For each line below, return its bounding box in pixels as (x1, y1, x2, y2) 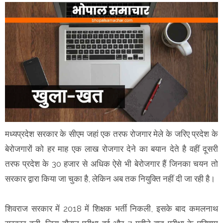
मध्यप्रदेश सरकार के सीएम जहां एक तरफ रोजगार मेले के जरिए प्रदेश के (5, 128, 218, 139)
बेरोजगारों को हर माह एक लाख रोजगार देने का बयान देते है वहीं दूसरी (5, 143, 218, 154)
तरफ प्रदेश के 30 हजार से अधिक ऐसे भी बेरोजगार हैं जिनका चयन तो (5, 158, 218, 169)
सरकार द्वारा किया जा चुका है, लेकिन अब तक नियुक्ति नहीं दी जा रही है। (5, 173, 217, 184)
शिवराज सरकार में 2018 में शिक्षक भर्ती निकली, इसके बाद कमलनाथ (5, 203, 218, 214)
